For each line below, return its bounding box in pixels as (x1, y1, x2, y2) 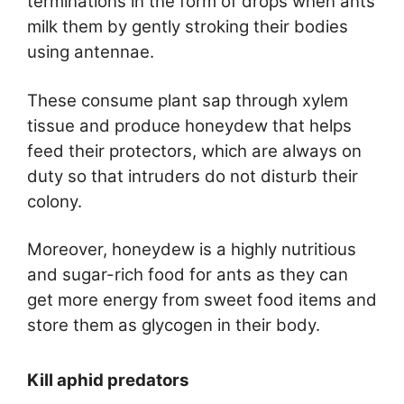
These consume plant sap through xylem (27, 89, 348, 111)
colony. (27, 190, 82, 212)
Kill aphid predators (27, 369, 192, 390)
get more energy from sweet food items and (27, 289, 377, 311)
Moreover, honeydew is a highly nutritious (27, 239, 356, 261)
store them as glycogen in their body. (27, 315, 320, 336)
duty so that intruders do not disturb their (27, 165, 358, 187)
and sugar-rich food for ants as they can (27, 264, 348, 286)
